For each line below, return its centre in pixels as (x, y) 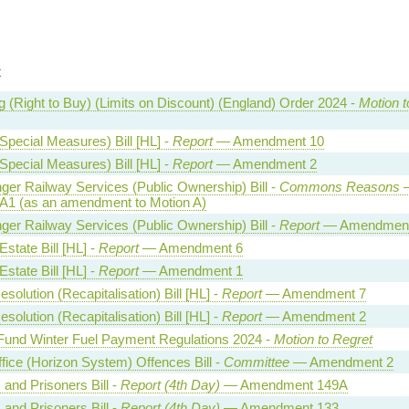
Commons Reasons (339, 186)
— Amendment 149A (283, 384)
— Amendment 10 (268, 141)
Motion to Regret (323, 339)
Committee (256, 362)
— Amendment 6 (190, 247)
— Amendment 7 (314, 293)
